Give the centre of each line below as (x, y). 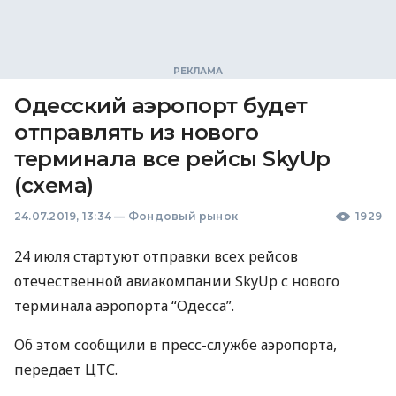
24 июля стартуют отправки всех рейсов (156, 256)
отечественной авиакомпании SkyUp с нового (177, 281)
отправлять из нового (137, 132)
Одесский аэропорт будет (161, 106)
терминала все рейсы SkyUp (172, 159)
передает (49, 369)
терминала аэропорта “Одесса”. (124, 306)
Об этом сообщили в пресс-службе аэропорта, (175, 345)
